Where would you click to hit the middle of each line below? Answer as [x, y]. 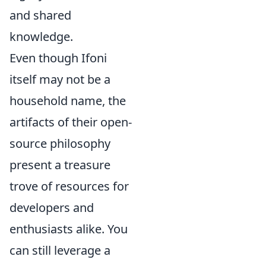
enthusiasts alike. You [69, 229]
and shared [40, 15]
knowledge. [41, 37]
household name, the [68, 101]
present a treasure [60, 165]
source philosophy [60, 143]
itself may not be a [60, 79]
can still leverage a [60, 250]
